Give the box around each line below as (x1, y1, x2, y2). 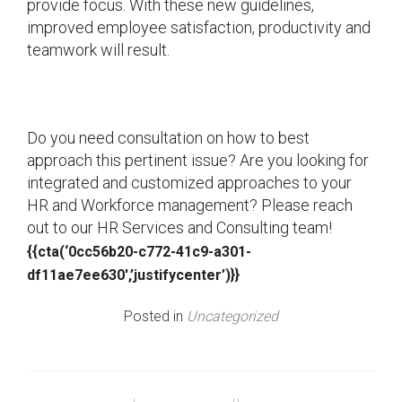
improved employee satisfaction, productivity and (27, 17, 371, 37)
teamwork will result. (27, 39, 170, 59)
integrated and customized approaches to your (27, 172, 352, 192)
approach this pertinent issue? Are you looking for (27, 150, 369, 170)
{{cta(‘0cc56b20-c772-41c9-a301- (27, 242, 251, 260)
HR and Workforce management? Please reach (27, 195, 353, 214)
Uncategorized (187, 307, 278, 325)
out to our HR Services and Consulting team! (27, 217, 332, 237)
